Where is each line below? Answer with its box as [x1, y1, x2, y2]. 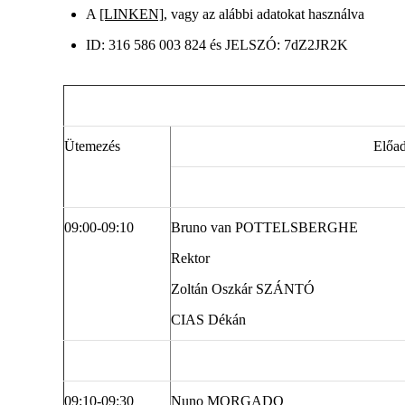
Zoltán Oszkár [171, 281, 252, 297]
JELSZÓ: [225, 37, 280, 53]
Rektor [171, 250, 210, 267]
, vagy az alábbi [164, 6, 253, 23]
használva [305, 6, 364, 23]
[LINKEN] [99, 6, 164, 23]
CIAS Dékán [171, 312, 246, 328]
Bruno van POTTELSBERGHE [171, 220, 358, 236]
